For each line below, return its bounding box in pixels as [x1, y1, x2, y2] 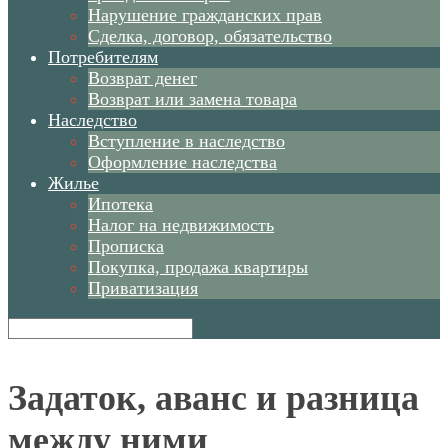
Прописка [88, 236, 164, 256]
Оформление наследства [88, 152, 277, 172]
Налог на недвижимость [88, 215, 274, 235]
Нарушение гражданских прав [88, 5, 322, 25]
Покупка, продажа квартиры [88, 257, 308, 277]
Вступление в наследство [88, 131, 285, 151]
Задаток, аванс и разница [8, 378, 419, 419]
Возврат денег [88, 68, 197, 88]
